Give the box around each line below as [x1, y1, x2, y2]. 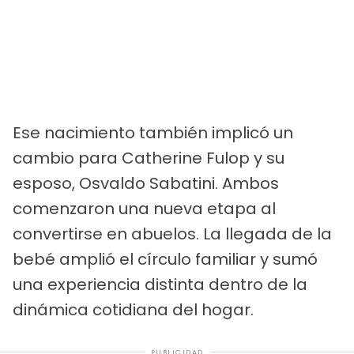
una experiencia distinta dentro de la [13, 273, 307, 296]
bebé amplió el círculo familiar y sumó [13, 247, 318, 270]
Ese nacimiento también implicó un [13, 121, 293, 144]
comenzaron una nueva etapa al [13, 197, 276, 220]
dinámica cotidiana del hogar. [13, 298, 254, 321]
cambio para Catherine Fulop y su [13, 146, 284, 169]
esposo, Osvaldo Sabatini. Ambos [13, 171, 279, 194]
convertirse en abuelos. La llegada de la [13, 222, 332, 245]
